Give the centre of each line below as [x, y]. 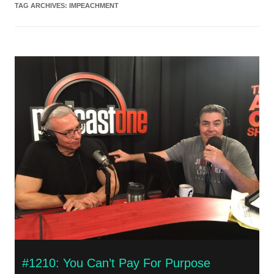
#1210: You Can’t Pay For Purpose [116, 263]
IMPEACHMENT [94, 6]
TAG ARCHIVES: [42, 6]
